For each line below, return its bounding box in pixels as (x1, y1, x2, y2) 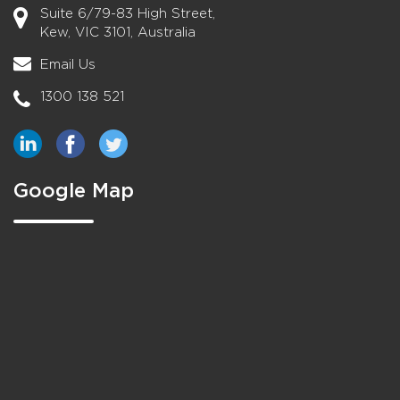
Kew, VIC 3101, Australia (40, 25, 196, 39)
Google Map (13, 180, 134, 201)
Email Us (40, 57, 96, 71)
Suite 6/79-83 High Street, (40, 6, 215, 21)
